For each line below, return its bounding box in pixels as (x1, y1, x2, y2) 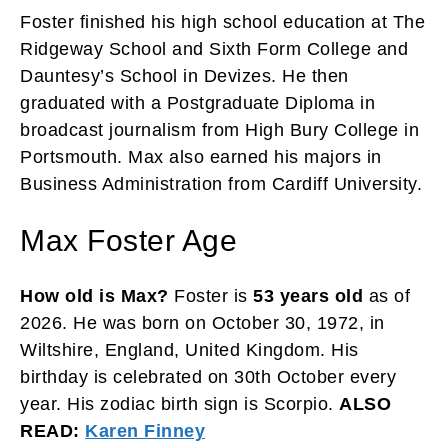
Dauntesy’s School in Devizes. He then (20, 66, 349, 87)
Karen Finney (85, 421, 205, 442)
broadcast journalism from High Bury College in (20, 120, 419, 141)
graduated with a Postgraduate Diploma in (20, 93, 375, 114)
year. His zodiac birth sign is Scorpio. (20, 394, 339, 415)
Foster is (168, 286, 253, 307)
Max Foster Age (20, 224, 237, 258)
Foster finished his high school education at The (20, 12, 425, 33)
